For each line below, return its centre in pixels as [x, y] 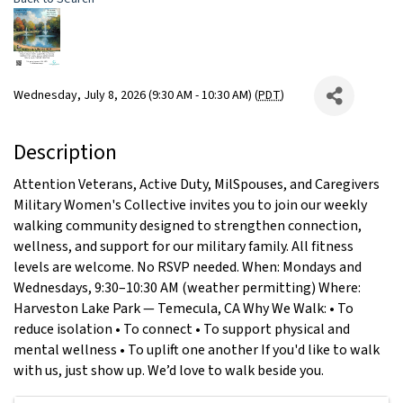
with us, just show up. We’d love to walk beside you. [169, 371]
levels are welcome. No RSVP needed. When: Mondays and [188, 268]
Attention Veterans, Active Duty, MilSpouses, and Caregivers [197, 185]
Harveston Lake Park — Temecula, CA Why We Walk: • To [184, 309]
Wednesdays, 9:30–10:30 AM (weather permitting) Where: [187, 288]
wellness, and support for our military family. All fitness [184, 247]
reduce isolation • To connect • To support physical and [182, 330]
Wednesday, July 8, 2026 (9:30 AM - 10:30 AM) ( [136, 96]
